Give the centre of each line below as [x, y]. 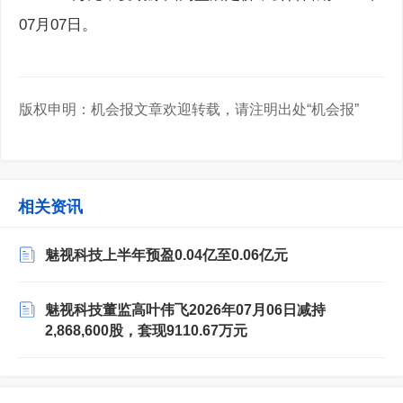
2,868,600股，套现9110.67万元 [146, 331]
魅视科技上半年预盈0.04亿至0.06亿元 [166, 255]
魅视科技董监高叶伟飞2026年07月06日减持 [185, 310]
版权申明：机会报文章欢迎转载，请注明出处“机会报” [189, 109]
